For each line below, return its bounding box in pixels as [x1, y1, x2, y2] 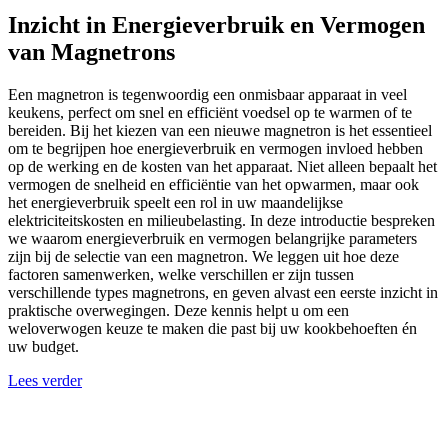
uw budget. [8, 337, 79, 355]
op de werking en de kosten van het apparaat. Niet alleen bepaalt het [8, 157, 437, 175]
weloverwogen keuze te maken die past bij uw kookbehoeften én [8, 319, 417, 337]
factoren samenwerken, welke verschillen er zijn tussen [8, 265, 354, 283]
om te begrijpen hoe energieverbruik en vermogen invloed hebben [8, 139, 423, 157]
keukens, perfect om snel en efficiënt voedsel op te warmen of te [8, 103, 412, 121]
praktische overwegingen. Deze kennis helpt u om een [8, 301, 349, 319]
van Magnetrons [8, 38, 175, 65]
